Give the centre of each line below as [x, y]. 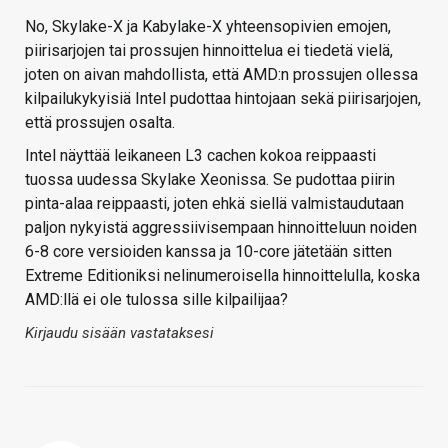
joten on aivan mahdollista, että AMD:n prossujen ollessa [221, 75]
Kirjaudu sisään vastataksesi [119, 333]
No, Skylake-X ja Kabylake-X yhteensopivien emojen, [208, 27]
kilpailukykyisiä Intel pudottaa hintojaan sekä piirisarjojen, [223, 99]
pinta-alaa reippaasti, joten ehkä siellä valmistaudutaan [214, 204]
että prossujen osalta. [100, 123]
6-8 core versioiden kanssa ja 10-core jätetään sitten [208, 252]
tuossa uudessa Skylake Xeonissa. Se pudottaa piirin [210, 180]
